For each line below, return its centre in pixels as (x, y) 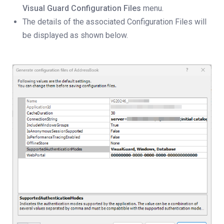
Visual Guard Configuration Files (82, 8)
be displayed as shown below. (75, 35)
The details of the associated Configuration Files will (114, 22)
